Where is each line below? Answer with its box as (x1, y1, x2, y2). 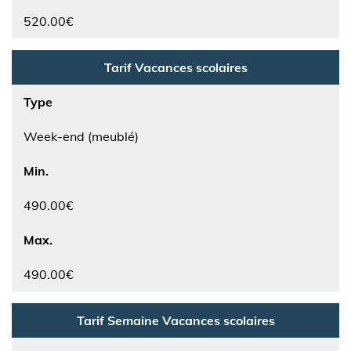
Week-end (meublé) (24, 128, 139, 144)
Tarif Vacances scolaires (103, 60, 248, 75)
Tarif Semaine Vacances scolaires (76, 313, 275, 328)
